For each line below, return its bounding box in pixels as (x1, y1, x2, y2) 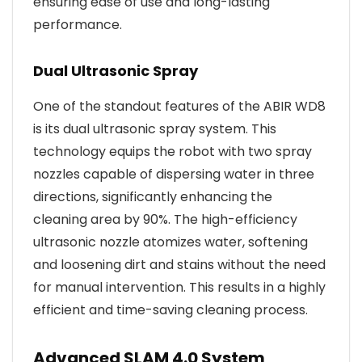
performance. (33, 15, 122, 34)
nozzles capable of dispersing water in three (33, 164, 314, 183)
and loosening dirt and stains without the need (33, 255, 326, 274)
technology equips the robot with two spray (33, 141, 312, 161)
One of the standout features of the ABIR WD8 (33, 96, 326, 116)
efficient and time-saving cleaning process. (33, 300, 308, 319)
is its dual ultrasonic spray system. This (33, 119, 276, 138)
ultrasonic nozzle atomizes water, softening (33, 232, 308, 251)
